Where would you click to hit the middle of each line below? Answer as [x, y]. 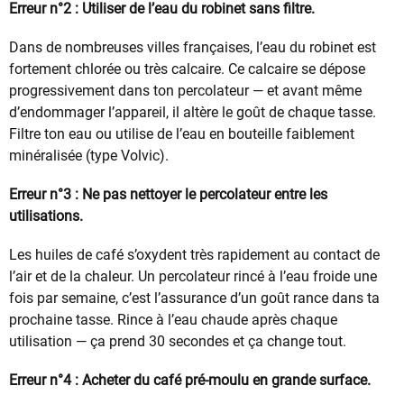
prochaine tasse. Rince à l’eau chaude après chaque [173, 320]
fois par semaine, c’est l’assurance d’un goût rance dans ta [194, 298]
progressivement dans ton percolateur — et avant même [185, 90]
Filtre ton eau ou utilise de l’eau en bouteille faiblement [182, 133]
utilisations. [46, 216]
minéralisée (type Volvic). [89, 155]
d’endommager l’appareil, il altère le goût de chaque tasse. [193, 112]
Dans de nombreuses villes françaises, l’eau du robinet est [193, 47]
